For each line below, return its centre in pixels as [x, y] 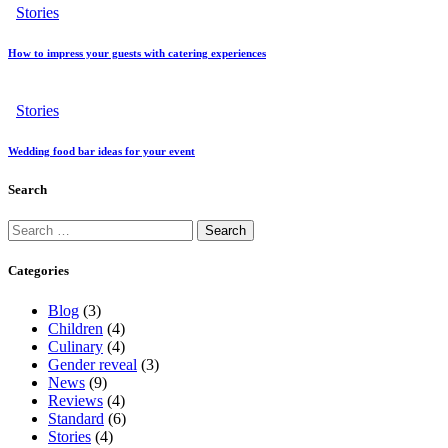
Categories [38, 271]
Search [27, 189]
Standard [76, 418]
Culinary [75, 346]
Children [75, 328]
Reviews [75, 400]
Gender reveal [92, 364]
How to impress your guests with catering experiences [137, 53]
